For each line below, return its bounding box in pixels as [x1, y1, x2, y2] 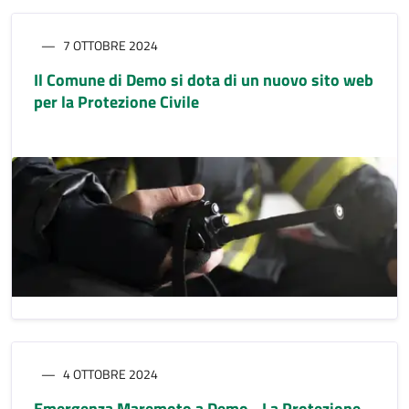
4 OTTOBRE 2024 [63, 363, 158, 383]
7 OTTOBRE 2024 [63, 35, 158, 55]
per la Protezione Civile [34, 89, 199, 114]
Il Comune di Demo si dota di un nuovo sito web [34, 67, 373, 92]
